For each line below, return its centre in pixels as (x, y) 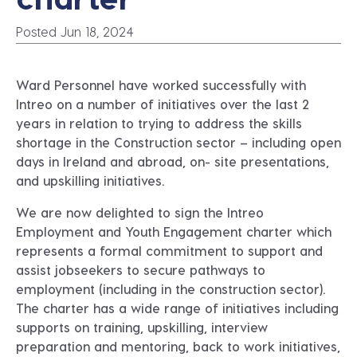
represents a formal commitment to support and (169, 251)
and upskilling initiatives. (90, 180)
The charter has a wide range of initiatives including (177, 308)
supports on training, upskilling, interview (142, 327)
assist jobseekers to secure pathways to (141, 270)
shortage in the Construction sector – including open (178, 142)
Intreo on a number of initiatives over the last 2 (163, 104)
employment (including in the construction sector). (171, 289)
